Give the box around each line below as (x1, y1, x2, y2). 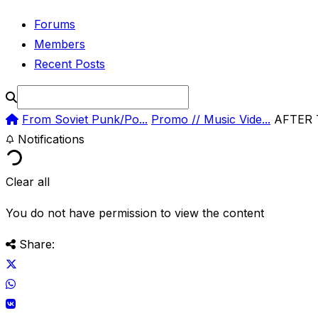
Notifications (14, 131, 84, 146)
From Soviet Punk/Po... (22, 111, 148, 126)
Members (34, 36, 85, 51)
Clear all (6, 174, 50, 189)
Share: (19, 236, 55, 251)
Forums (34, 16, 75, 31)
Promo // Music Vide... (151, 111, 270, 126)
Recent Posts (34, 56, 105, 71)
